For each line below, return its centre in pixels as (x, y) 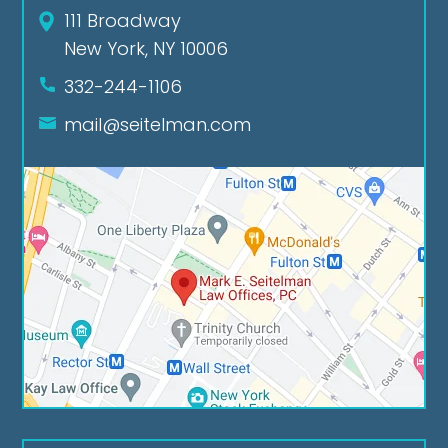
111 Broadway (123, 21)
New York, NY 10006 (146, 49)
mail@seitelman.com (158, 125)
